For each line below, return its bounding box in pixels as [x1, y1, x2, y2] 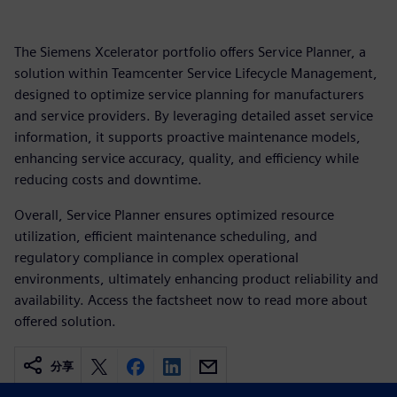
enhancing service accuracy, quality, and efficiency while [14, 150, 359, 167]
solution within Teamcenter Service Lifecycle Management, [14, 65, 378, 82]
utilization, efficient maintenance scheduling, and [14, 228, 317, 245]
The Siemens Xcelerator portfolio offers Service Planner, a [14, 43, 366, 60]
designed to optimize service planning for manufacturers [14, 86, 364, 103]
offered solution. [14, 313, 116, 330]
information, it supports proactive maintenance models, [14, 128, 361, 145]
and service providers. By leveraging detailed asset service [14, 107, 373, 124]
